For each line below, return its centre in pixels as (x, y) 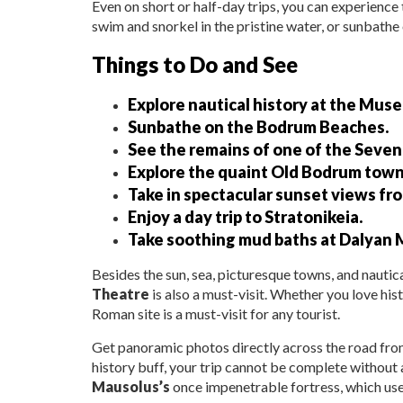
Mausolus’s (131, 386)
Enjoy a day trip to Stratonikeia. (245, 216)
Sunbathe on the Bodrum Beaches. (258, 126)
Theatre (121, 293)
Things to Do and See (195, 64)
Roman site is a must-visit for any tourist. (216, 313)
